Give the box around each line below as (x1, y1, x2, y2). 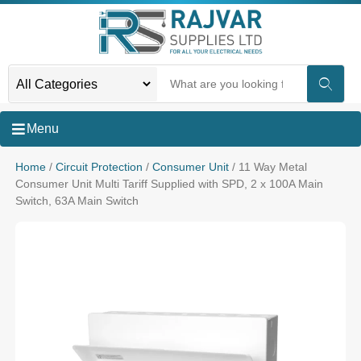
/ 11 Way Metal (228, 160, 307, 173)
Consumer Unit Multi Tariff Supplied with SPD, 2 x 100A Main (15, 177, 323, 190)
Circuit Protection (55, 160, 143, 173)
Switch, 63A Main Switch (15, 194, 139, 207)
